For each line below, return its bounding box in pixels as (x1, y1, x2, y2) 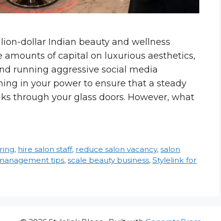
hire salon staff (18, 144, 73, 154)
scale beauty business (68, 155, 149, 165)
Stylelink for (152, 155, 197, 165)
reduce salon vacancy (75, 144, 157, 154)
